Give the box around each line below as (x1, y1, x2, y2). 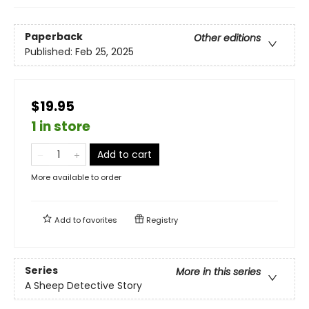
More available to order (31, 171, 121, 183)
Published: (25, 44, 75, 59)
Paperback (25, 29, 83, 43)
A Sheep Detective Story (25, 278, 142, 292)
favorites (83, 214, 117, 226)
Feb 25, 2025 (75, 44, 134, 59)
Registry (144, 214, 178, 226)
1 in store (31, 117, 90, 136)
